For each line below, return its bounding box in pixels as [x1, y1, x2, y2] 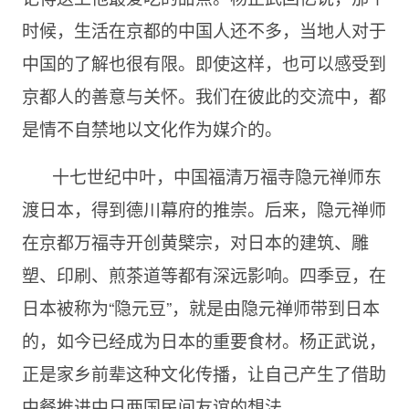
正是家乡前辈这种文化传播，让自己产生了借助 [21, 361, 386, 386]
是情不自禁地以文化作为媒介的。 [21, 116, 282, 142]
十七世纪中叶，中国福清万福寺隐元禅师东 [51, 163, 382, 189]
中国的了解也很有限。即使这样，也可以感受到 [21, 50, 386, 76]
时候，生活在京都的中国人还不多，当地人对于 [21, 17, 386, 43]
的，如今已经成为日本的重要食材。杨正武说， [21, 328, 386, 353]
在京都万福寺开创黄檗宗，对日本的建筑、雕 [21, 229, 369, 255]
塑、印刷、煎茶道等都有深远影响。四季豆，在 [21, 262, 386, 288]
